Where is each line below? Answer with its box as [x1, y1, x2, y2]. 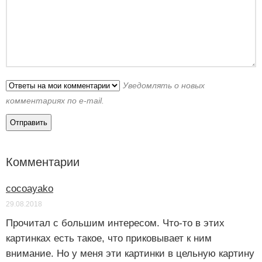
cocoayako [6, 182, 53, 194]
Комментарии [6, 155, 80, 168]
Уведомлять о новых [123, 80, 205, 90]
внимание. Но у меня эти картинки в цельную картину [6, 247, 254, 259]
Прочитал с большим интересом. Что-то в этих [6, 217, 225, 229]
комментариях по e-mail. [6, 95, 104, 105]
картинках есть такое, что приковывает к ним [6, 232, 212, 244]
